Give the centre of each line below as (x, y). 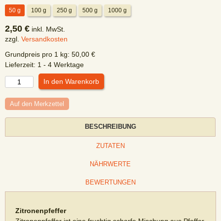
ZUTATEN (110, 146)
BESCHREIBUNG (110, 127)
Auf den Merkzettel (37, 104)
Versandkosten (44, 39)
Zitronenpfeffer (41, 211)
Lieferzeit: (21, 65)
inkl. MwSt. (48, 29)
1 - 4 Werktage (61, 65)
